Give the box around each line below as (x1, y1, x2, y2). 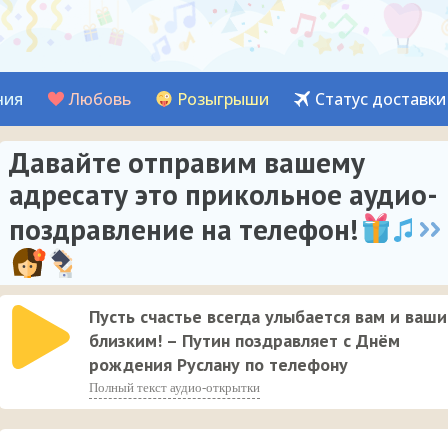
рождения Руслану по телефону (89, 353, 348, 376)
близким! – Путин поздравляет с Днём (89, 329, 400, 352)
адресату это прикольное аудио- (9, 175, 438, 213)
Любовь (69, 88, 131, 110)
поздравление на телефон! (9, 210, 358, 248)
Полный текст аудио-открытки (89, 380, 260, 395)
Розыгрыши (177, 88, 269, 110)
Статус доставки (315, 88, 446, 110)
